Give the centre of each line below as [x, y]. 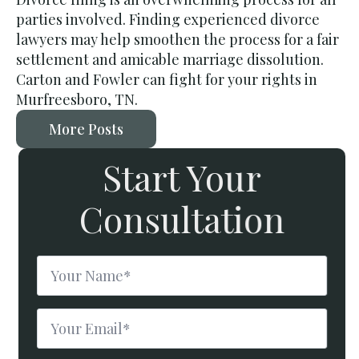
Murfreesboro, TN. [77, 99]
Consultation [179, 218]
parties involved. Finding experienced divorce [168, 19]
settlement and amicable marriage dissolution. [170, 59]
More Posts [86, 129]
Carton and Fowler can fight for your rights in [167, 79]
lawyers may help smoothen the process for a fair [177, 39]
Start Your [179, 176]
